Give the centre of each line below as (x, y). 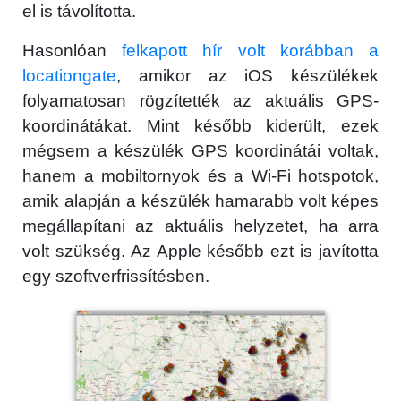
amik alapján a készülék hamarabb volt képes (200, 201)
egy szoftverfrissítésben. (116, 277)
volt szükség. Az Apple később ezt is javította (200, 252)
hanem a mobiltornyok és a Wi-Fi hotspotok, (200, 176)
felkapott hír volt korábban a (251, 51)
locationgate (69, 76)
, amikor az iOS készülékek (247, 76)
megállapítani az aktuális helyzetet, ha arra (200, 226)
